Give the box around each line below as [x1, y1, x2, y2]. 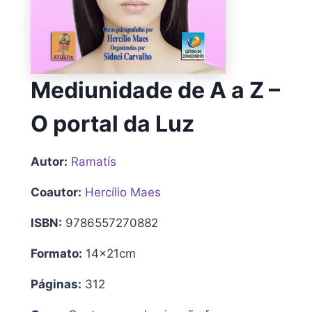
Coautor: [31, 185, 81, 199]
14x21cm [82, 246, 136, 260]
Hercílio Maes [85, 185, 161, 199]
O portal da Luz [31, 109, 194, 137]
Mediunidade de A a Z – [31, 76, 280, 104]
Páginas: [31, 276, 81, 291]
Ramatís [71, 154, 116, 169]
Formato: [31, 246, 82, 260]
